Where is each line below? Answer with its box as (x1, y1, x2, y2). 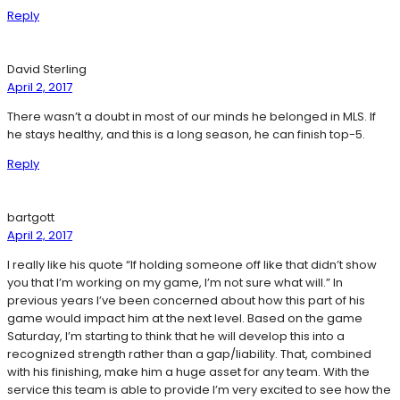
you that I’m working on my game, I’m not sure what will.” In (7, 274, 343, 292)
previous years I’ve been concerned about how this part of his (7, 292, 365, 310)
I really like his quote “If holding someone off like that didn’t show (7, 256, 377, 274)
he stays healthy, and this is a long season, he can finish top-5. (7, 126, 365, 144)
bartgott (7, 209, 54, 227)
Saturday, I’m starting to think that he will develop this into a (7, 328, 345, 346)
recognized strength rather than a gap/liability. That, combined (7, 346, 371, 363)
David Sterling (7, 61, 87, 79)
